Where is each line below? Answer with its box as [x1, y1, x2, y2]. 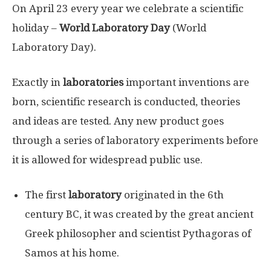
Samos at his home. [25, 246, 119, 259]
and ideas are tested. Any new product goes [12, 114, 224, 127]
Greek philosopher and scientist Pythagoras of [25, 227, 251, 240]
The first [25, 188, 68, 201]
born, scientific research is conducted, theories [12, 95, 240, 108]
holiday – [12, 21, 59, 34]
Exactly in [12, 76, 63, 88]
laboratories [63, 76, 123, 88]
